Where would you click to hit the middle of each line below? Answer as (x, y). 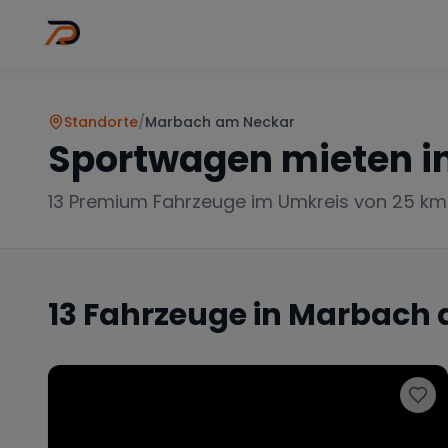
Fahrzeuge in (182, 315)
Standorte (101, 122)
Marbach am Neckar (220, 122)
